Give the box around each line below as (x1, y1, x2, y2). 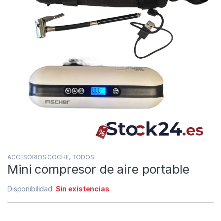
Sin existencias (55, 184, 110, 193)
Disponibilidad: (7, 184, 56, 193)
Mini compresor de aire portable (7, 161, 189, 177)
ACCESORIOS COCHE (7, 153, 69, 161)
